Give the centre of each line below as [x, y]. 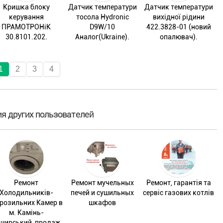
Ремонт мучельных [102, 182]
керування [26, 17]
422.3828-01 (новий [178, 27]
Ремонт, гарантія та [178, 182]
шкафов [103, 202]
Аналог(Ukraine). [103, 37]
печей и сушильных [103, 192]
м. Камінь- [26, 212]
